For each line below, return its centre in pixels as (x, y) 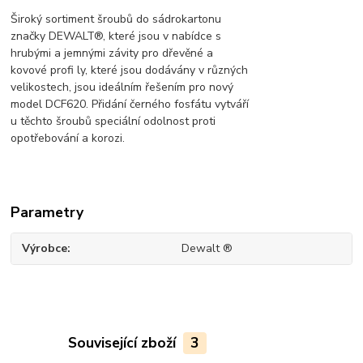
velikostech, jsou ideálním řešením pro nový (122, 87)
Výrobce (45, 249)
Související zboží (124, 343)
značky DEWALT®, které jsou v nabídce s (116, 36)
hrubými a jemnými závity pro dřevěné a (112, 53)
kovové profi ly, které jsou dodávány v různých (130, 70)
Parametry (47, 212)
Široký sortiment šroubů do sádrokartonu (116, 19)
